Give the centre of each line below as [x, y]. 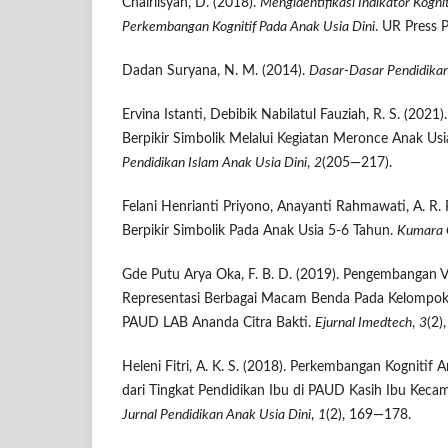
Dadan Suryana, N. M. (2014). [215, 70]
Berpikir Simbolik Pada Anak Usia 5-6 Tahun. [259, 230]
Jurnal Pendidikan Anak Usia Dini [216, 415]
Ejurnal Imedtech [363, 323]
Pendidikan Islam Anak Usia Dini [214, 162]
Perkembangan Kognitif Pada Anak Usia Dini [248, 26]
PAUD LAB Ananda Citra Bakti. [218, 323]
